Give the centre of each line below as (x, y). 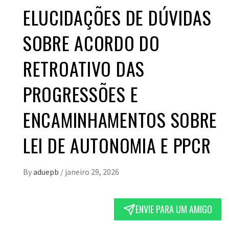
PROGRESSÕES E (81, 94)
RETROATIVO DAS (84, 68)
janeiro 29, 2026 (92, 172)
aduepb (47, 172)
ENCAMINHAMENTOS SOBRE (120, 120)
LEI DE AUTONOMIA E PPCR (117, 145)
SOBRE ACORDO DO (91, 43)
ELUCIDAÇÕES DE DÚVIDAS (117, 17)
